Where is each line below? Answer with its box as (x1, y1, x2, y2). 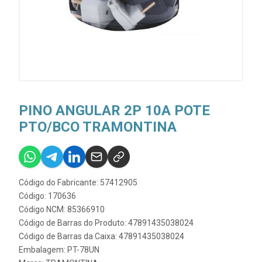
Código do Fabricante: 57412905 (19, 178, 137, 187)
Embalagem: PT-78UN (19, 245, 99, 254)
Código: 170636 (19, 191, 76, 201)
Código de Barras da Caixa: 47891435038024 (19, 232, 184, 241)
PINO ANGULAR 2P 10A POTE (19, 102, 210, 119)
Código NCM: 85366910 (19, 205, 105, 214)
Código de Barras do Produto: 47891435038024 (19, 218, 194, 227)
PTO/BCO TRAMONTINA (19, 119, 177, 135)
